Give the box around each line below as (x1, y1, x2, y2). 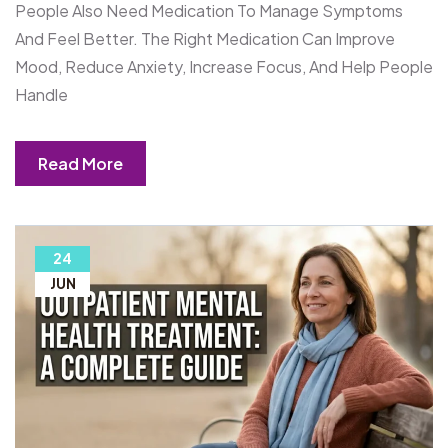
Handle (15, 84, 68, 106)
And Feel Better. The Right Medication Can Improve (15, 28, 395, 50)
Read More (37, 153, 123, 175)
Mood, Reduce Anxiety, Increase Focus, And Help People (15, 56, 433, 78)
